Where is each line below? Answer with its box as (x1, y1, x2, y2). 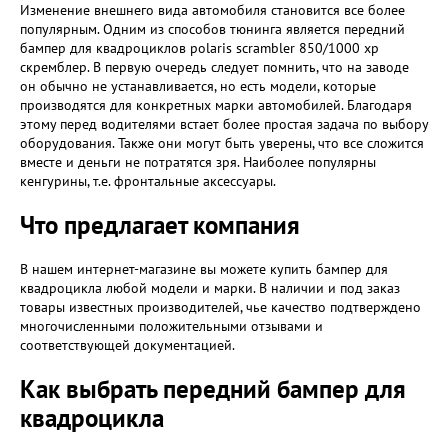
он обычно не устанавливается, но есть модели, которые (20, 77, 376, 95)
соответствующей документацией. (20, 336, 235, 354)
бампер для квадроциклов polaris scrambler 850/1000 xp (20, 39, 379, 57)
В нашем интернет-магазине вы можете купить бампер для (20, 260, 388, 278)
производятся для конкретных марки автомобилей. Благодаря (20, 96, 412, 114)
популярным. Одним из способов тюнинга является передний (20, 20, 405, 38)
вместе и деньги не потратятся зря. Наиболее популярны (20, 153, 376, 171)
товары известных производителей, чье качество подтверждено (20, 298, 421, 316)
